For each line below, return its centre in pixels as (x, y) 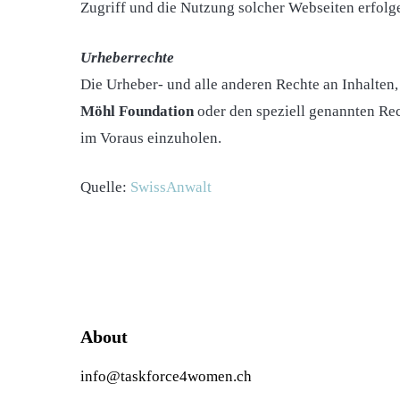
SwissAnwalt (171, 187)
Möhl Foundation (137, 111)
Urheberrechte (127, 57)
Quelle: (105, 187)
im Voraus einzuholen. (151, 137)
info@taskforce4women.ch (166, 376)
